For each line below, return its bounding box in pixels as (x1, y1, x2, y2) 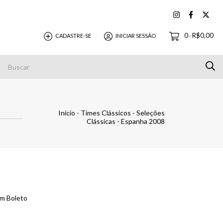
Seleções (136, 109, 165, 117)
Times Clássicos (81, 109, 131, 117)
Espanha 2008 (121, 117, 165, 125)
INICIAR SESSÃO (115, 32, 156, 39)
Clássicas (87, 117, 115, 125)
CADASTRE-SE (55, 32, 92, 39)
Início (58, 109, 75, 117)
